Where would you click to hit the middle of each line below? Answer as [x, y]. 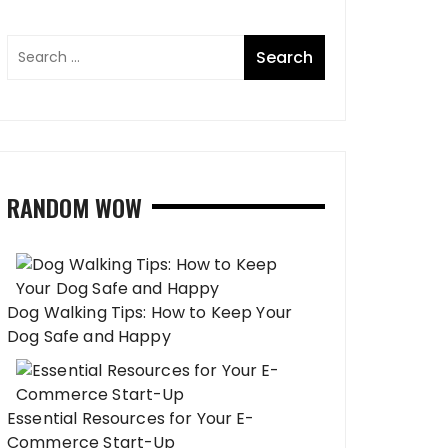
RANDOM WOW [74, 207]
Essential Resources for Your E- [131, 418]
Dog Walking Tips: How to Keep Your [150, 312]
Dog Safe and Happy [89, 336]
